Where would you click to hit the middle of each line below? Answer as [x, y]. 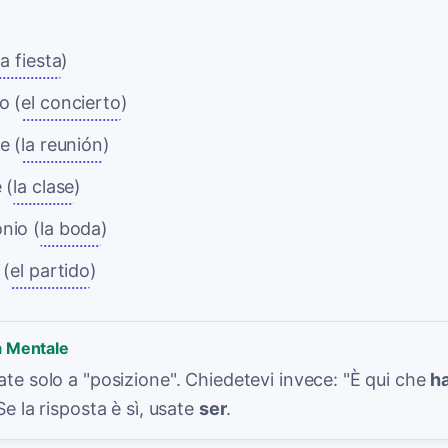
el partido [50, 270]
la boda [71, 228]
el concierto [71, 102]
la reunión [62, 144]
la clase [44, 186]
